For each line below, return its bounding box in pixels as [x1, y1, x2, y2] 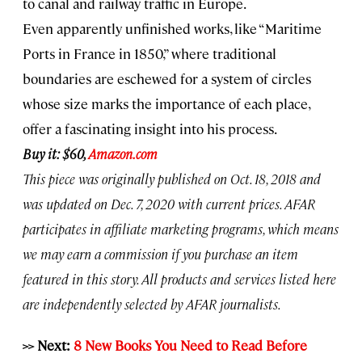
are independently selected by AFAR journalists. [23, 294, 281, 313]
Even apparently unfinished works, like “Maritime [23, 19, 322, 37]
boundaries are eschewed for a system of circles [23, 69, 311, 87]
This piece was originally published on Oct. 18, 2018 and [23, 169, 321, 187]
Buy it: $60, [23, 144, 88, 162]
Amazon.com [88, 144, 158, 162]
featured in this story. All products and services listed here [23, 269, 336, 288]
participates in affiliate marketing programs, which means [23, 219, 339, 238]
